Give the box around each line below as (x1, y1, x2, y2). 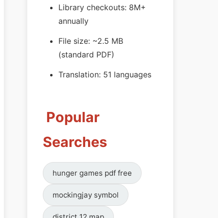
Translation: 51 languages (58, 69, 151, 79)
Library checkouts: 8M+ (58, 2, 146, 13)
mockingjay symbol (53, 190, 119, 200)
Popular (43, 108, 100, 126)
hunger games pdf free (53, 168, 132, 178)
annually (58, 16, 89, 26)
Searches (43, 133, 107, 150)
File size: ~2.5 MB (58, 36, 123, 46)
